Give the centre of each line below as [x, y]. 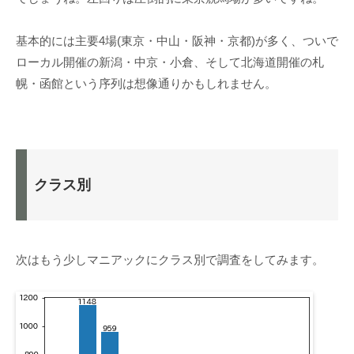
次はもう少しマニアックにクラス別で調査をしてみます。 [170, 260]
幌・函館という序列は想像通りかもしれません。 [146, 84]
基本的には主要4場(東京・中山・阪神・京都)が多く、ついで [177, 41]
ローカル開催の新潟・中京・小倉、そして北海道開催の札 [170, 62]
